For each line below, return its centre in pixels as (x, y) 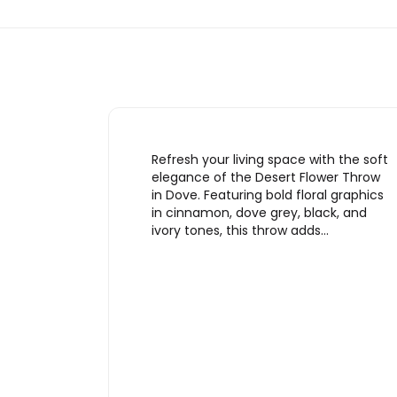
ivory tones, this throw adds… (240, 230)
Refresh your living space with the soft (270, 159)
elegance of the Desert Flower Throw (266, 177)
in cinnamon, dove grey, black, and (259, 212)
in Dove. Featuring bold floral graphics (268, 195)
